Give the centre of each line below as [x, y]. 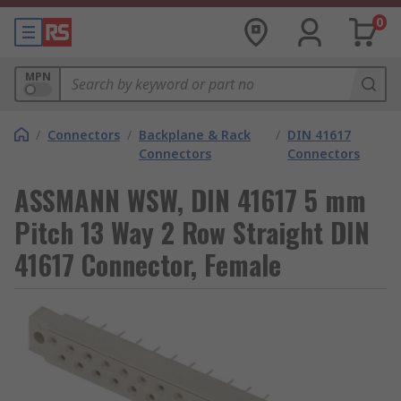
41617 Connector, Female [148, 264]
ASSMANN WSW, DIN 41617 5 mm [190, 200]
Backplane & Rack [195, 135]
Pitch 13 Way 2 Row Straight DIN [192, 232]
